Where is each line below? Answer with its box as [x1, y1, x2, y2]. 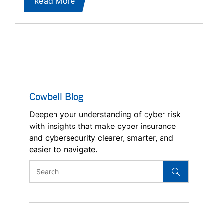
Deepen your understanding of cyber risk [29, 109, 181, 120]
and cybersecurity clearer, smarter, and [29, 133, 173, 143]
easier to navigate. [29, 145, 97, 155]
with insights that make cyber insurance [29, 121, 176, 131]
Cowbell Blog [29, 90, 83, 103]
